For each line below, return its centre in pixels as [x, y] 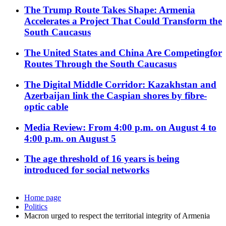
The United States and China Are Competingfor [123, 53]
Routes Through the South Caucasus [100, 64]
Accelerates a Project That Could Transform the [123, 21]
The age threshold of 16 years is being [102, 159]
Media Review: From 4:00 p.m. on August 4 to [120, 127]
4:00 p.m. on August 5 [70, 138]
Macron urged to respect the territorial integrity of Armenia [117, 216]
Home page [43, 198]
